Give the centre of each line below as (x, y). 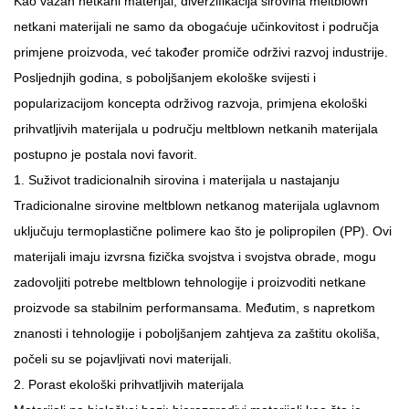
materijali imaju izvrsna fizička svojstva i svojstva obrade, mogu (195, 256)
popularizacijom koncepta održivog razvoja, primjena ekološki (190, 103)
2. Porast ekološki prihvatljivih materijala (129, 384)
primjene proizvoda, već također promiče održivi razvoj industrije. (201, 52)
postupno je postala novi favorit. (105, 154)
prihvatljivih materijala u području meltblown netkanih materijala (196, 128)
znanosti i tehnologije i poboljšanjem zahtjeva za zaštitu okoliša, (197, 333)
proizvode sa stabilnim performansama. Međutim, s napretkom (194, 307)
